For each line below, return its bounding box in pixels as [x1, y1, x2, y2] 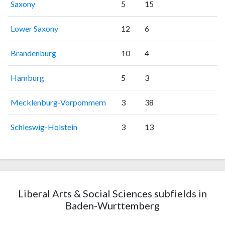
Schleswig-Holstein [10, 122, 77, 132]
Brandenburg [10, 48, 56, 58]
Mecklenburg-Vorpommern [10, 97, 106, 107]
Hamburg [10, 73, 44, 83]
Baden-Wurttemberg [65, 199, 160, 212]
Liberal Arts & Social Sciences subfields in [18, 187, 207, 200]
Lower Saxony [10, 24, 58, 34]
